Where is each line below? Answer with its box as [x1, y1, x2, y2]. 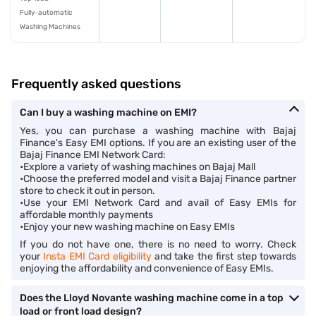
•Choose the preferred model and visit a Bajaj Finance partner [20, 173, 296, 185]
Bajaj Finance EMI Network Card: [20, 149, 168, 161]
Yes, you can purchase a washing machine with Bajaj [20, 125, 296, 137]
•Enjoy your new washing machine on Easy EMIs [20, 221, 235, 233]
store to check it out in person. [20, 185, 155, 197]
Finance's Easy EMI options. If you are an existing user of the [20, 137, 296, 149]
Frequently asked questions [11, 76, 181, 92]
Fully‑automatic [20, 8, 73, 17]
